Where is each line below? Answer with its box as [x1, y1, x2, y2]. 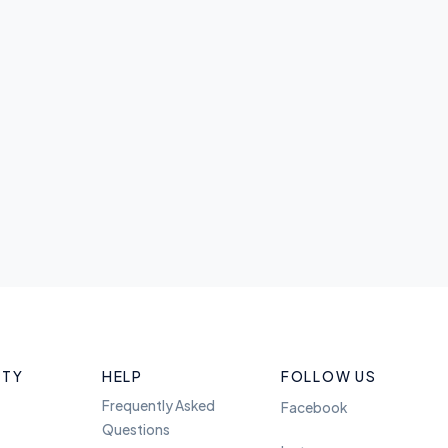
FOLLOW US [280, 367, 377, 386]
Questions [101, 420, 170, 438]
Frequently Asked [101, 396, 215, 414]
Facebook [280, 399, 347, 417]
